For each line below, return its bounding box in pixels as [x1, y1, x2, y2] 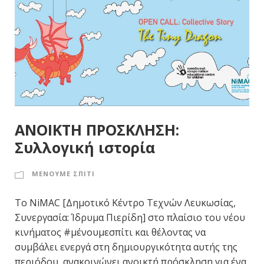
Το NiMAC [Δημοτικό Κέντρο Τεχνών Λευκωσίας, [15, 196, 236, 209]
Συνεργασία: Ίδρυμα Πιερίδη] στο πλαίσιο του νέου [15, 210, 245, 224]
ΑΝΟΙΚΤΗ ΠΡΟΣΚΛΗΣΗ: [15, 119, 179, 140]
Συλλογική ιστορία [15, 137, 155, 157]
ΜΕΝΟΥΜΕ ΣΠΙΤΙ [32, 169, 95, 178]
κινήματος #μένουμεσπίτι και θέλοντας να [15, 225, 206, 239]
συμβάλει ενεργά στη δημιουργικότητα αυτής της [15, 240, 237, 253]
